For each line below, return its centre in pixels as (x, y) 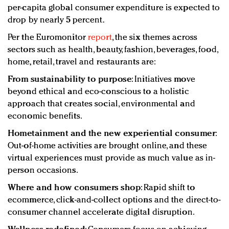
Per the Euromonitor (48, 37)
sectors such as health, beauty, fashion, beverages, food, (113, 50)
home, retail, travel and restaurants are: (82, 62)
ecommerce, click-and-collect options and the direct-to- (114, 200)
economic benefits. (45, 116)
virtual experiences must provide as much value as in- (112, 158)
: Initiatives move (163, 79)
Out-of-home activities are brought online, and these (108, 146)
